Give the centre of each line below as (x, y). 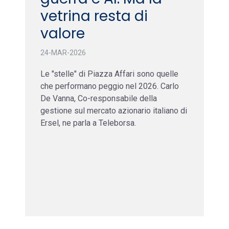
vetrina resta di (94, 16)
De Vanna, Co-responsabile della (99, 98)
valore (63, 33)
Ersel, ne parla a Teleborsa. (88, 123)
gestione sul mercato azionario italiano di (114, 110)
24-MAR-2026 (63, 52)
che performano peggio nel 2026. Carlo (110, 86)
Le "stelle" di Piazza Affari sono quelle (109, 74)
